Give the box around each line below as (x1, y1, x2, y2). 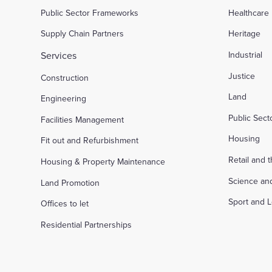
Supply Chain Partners (41, 27, 124, 40)
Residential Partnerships (41, 218, 132, 231)
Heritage (228, 27, 261, 40)
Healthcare (228, 6, 270, 19)
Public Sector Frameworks (41, 6, 139, 19)
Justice (228, 69, 256, 82)
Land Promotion (41, 176, 100, 189)
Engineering (41, 92, 87, 105)
